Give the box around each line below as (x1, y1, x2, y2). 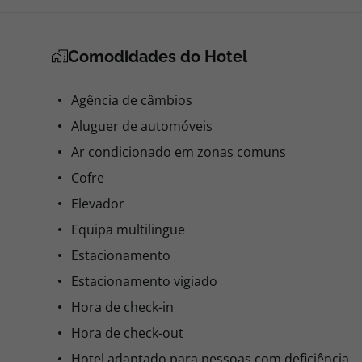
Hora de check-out (71, 324, 183, 342)
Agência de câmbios (71, 91, 192, 109)
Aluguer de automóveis (71, 117, 213, 135)
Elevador (71, 195, 124, 213)
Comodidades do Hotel (68, 47, 247, 66)
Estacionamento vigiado (71, 272, 217, 290)
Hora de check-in (71, 298, 174, 316)
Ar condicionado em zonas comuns (71, 143, 286, 161)
